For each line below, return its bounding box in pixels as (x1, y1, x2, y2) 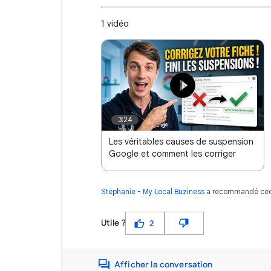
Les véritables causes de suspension (109, 136, 253, 147)
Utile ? (101, 218, 126, 228)
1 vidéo (101, 18, 129, 29)
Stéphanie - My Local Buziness (101, 187, 204, 196)
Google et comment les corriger (109, 148, 236, 159)
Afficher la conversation (114, 259, 213, 270)
